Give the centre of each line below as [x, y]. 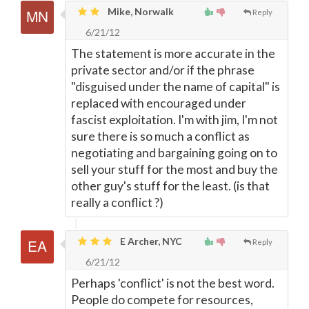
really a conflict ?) [117, 202]
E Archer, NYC [150, 241]
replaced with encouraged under [159, 103]
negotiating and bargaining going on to [174, 153]
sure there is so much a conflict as [160, 136]
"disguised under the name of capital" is [176, 87]
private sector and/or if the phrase [163, 70]
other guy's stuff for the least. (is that [170, 186]
